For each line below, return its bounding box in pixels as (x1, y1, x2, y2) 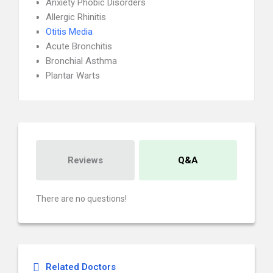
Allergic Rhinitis (46, 12, 106, 23)
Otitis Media (46, 26, 93, 37)
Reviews (67, 155, 103, 166)
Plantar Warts (46, 70, 100, 81)
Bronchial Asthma (46, 55, 117, 66)
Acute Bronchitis (46, 41, 112, 52)
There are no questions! (36, 194, 127, 204)
